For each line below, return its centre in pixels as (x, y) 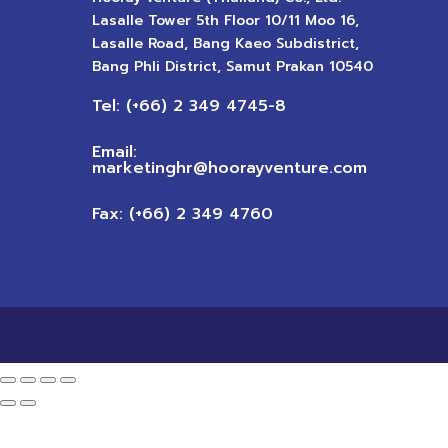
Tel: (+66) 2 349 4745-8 (188, 105)
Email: (114, 151)
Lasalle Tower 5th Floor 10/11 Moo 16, (225, 20)
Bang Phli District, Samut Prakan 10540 (232, 66)
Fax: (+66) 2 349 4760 (182, 213)
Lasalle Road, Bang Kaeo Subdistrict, (225, 43)
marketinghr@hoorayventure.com (229, 167)
